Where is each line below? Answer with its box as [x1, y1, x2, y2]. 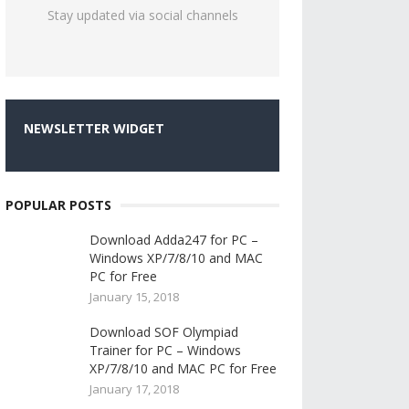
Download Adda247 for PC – [89, 231, 258, 248]
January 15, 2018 [89, 288, 179, 305]
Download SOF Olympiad [89, 323, 238, 341]
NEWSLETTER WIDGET [24, 120, 164, 137]
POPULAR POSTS [5, 196, 111, 214]
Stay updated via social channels [47, 6, 238, 24]
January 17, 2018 [89, 381, 179, 397]
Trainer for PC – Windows [89, 341, 241, 359]
